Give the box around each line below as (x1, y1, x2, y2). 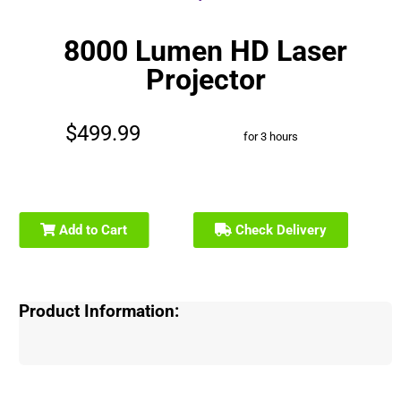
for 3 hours (243, 130, 299, 144)
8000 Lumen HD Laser (64, 34, 348, 69)
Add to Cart (55, 222, 128, 239)
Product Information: (19, 302, 180, 322)
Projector (145, 63, 266, 98)
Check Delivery (232, 222, 328, 239)
